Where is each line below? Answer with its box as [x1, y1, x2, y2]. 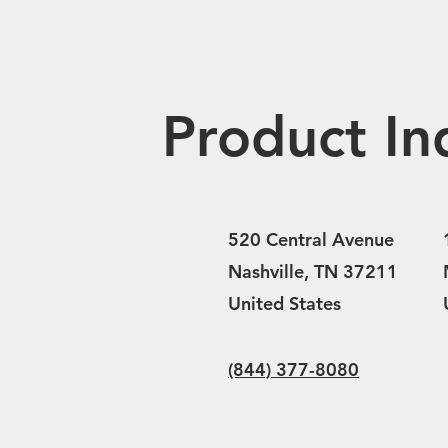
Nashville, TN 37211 [228, 260, 398, 283]
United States [228, 292, 341, 315]
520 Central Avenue [228, 228, 394, 251]
